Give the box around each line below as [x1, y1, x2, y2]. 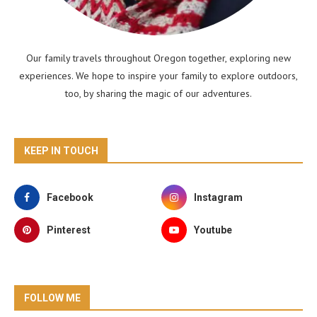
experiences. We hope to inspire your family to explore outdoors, [19, 69, 298, 83]
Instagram [194, 192, 243, 204]
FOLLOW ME [24, 292, 81, 304]
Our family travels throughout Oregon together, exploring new [26, 52, 291, 65]
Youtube [194, 224, 233, 236]
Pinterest [47, 224, 91, 236]
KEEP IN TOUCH [24, 145, 98, 157]
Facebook [47, 192, 93, 204]
